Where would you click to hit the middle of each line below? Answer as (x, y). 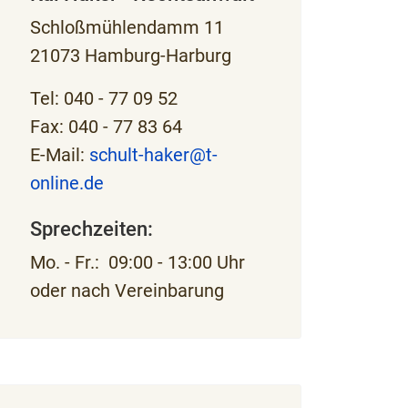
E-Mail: (57, 155)
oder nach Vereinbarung (127, 291)
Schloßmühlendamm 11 (127, 27)
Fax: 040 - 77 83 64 (106, 127)
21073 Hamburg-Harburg (130, 56)
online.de (66, 183)
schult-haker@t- (151, 155)
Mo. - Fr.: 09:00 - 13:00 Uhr (137, 262)
